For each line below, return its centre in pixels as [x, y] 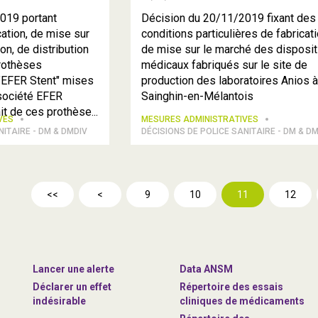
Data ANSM [207, 269]
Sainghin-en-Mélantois [198, 96]
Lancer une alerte [74, 269]
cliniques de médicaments [242, 301]
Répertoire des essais [232, 287]
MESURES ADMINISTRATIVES [201, 119]
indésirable [60, 301]
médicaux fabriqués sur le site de [225, 65]
